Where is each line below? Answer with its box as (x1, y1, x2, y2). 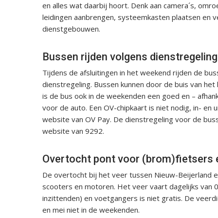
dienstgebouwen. (42, 23, 100, 34)
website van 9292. (42, 126, 104, 136)
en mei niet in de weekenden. (42, 204, 140, 215)
